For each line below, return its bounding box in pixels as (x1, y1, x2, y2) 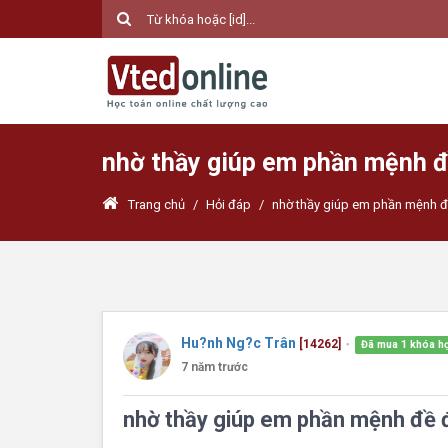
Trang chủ (128, 197, 185, 212)
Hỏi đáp (206, 197, 251, 212)
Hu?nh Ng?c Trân (181, 335, 296, 351)
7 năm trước (181, 360, 248, 374)
